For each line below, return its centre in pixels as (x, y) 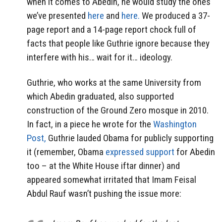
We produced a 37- (175, 16)
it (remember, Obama (66, 152)
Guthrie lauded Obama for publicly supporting (130, 138)
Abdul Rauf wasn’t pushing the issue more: (104, 193)
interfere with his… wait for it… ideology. (100, 57)
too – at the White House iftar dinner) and (103, 166)
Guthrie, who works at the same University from (114, 82)
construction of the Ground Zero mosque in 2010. (118, 110)
